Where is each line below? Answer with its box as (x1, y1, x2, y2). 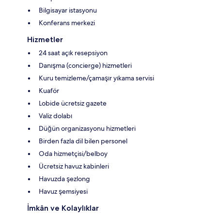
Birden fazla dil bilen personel (39, 136, 127, 145)
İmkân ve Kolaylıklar (27, 203, 99, 213)
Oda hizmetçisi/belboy (39, 149, 108, 158)
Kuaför (39, 86, 59, 95)
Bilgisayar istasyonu (39, 5, 97, 15)
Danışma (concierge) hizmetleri (39, 61, 132, 70)
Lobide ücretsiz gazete (39, 98, 107, 108)
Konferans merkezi (39, 18, 95, 27)
